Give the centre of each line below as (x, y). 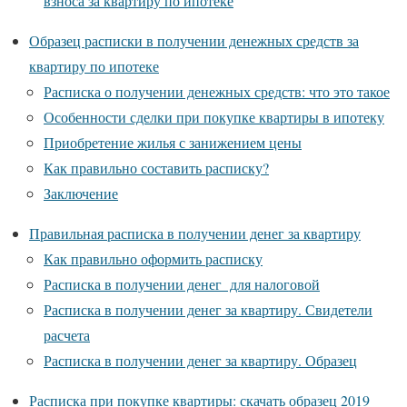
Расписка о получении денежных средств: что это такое (217, 91)
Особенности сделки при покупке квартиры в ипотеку (214, 116)
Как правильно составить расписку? (156, 167)
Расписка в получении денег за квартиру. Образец (200, 360)
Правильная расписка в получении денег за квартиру (195, 233)
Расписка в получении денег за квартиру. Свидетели (208, 309)
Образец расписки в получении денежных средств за (194, 40)
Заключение (81, 193)
